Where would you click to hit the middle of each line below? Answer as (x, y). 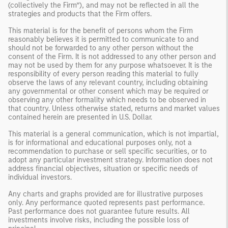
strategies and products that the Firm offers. (80, 14)
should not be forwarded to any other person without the (101, 48)
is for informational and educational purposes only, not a (100, 142)
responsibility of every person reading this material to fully (103, 74)
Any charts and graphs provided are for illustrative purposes (106, 194)
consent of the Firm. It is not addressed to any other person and (112, 56)
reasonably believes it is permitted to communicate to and (103, 39)
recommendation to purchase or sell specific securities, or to (107, 151)
